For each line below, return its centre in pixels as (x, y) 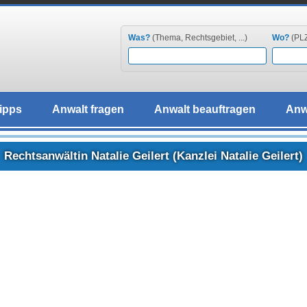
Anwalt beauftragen (205, 109)
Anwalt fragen (88, 109)
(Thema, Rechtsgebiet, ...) (199, 38)
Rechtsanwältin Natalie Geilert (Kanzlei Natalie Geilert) (153, 156)
